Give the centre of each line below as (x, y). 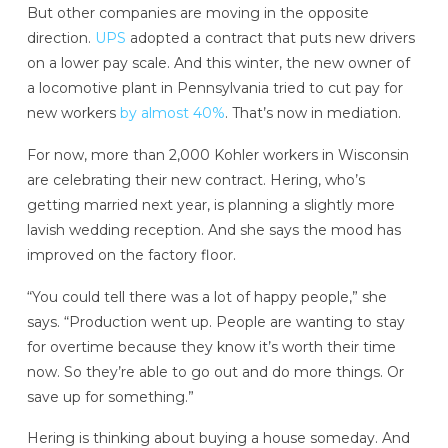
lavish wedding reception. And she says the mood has (213, 229)
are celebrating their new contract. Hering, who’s (195, 179)
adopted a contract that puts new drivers (270, 38)
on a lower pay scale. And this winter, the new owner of (218, 63)
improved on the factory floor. (131, 254)
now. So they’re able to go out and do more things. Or (215, 371)
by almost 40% (172, 113)
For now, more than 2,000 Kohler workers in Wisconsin (217, 154)
